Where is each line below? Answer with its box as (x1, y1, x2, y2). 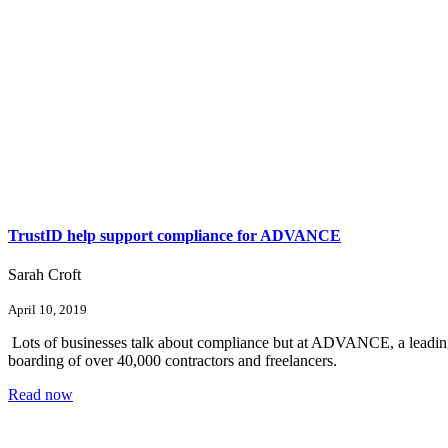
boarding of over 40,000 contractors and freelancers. (8, 351, 341, 369)
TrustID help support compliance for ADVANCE (8, 226, 341, 244)
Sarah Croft (8, 265, 81, 283)
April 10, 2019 (8, 301, 87, 317)
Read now (8, 385, 73, 403)
